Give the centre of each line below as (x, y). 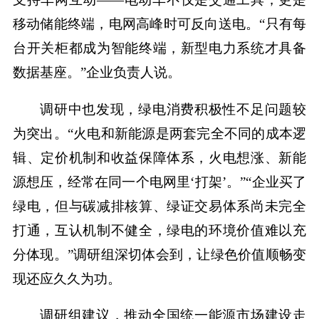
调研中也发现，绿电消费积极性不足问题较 (173, 109)
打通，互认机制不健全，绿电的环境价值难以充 (159, 230)
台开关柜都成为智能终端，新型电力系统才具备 (159, 48)
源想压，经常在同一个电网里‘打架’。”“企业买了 (159, 182)
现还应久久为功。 (67, 278)
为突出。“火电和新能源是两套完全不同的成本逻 (159, 133)
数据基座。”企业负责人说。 (96, 72)
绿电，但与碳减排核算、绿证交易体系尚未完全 (159, 206)
